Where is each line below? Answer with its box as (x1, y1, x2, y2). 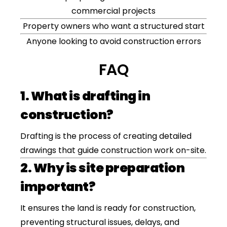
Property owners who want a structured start (22, 20, 205, 32)
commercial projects (71, 5, 156, 17)
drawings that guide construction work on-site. (20, 144, 206, 156)
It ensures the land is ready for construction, (20, 202, 196, 214)
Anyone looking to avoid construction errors (26, 35, 201, 47)
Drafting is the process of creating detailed (20, 130, 192, 142)
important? (20, 178, 95, 196)
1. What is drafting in (20, 87, 150, 105)
